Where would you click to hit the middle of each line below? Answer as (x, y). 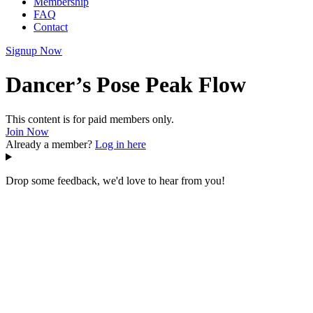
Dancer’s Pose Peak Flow (126, 85)
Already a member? (50, 144)
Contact (51, 27)
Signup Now (34, 51)
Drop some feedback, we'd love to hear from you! (115, 180)
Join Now (27, 131)
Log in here (121, 144)
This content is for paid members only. (90, 119)
